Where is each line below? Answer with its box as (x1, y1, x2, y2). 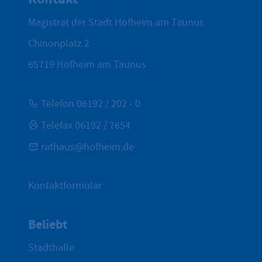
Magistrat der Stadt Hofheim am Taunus (28, 16, 204, 30)
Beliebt (28, 216, 67, 233)
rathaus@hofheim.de (41, 140, 134, 154)
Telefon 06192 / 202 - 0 (41, 97, 140, 111)
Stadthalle (28, 240, 74, 254)
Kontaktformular (28, 179, 102, 193)
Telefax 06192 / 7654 (41, 119, 130, 133)
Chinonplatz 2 (28, 37, 89, 51)
